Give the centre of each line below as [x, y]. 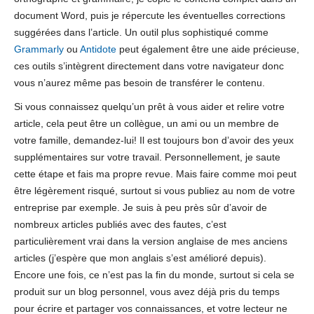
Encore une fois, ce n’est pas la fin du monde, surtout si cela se [154, 274]
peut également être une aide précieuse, [208, 49]
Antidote [98, 49]
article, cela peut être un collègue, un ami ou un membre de [146, 123]
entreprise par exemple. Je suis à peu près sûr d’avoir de [141, 207]
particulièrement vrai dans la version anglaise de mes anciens [151, 241]
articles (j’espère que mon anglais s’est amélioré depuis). [140, 258]
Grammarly [39, 49]
